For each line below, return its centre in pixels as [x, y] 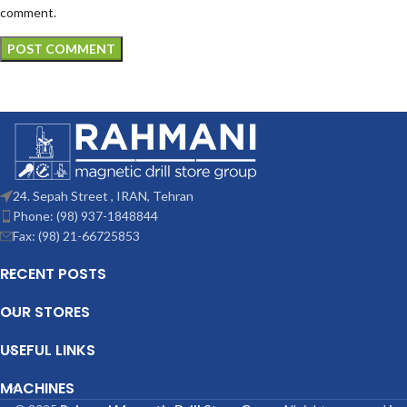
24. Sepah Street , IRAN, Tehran [103, 195]
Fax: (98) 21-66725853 [76, 235]
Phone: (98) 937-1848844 [85, 215]
